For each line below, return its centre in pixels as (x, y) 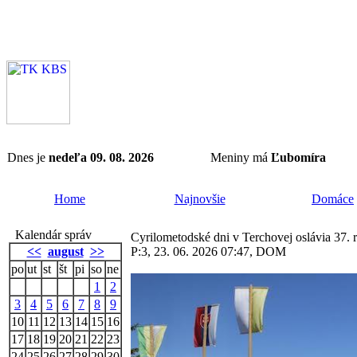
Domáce (333, 199)
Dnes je (28, 157)
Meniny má (241, 157)
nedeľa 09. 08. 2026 (101, 157)
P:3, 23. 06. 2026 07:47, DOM (208, 251)
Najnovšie (200, 199)
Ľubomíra (298, 157)
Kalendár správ (50, 235)
